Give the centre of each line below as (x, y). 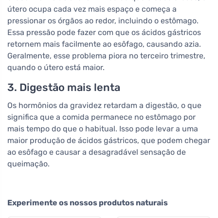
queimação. (28, 163)
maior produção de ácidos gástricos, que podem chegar (109, 140)
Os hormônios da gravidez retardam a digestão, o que (104, 105)
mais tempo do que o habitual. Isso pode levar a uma (103, 128)
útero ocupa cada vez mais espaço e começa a (92, 9)
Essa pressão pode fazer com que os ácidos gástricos (104, 32)
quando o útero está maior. (56, 67)
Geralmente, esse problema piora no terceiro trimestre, (106, 55)
